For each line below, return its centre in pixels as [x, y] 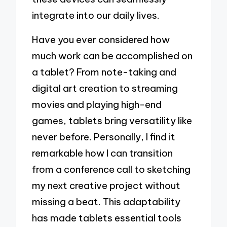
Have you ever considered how [101, 39]
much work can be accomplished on [112, 55]
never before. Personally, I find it [104, 137]
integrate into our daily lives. [96, 15]
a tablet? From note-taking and [104, 72]
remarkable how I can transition [103, 153]
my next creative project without [106, 185]
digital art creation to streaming [105, 88]
